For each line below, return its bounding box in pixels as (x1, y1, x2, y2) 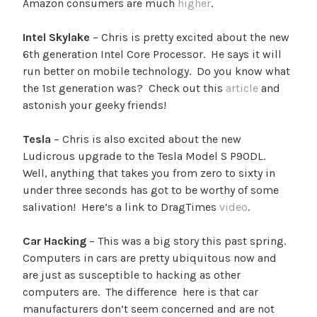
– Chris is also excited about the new (51, 132, 241, 146)
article (226, 81, 261, 95)
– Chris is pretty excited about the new (93, 30, 289, 44)
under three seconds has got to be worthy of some (23, 183, 279, 197)
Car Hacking (23, 234, 86, 248)
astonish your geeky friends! (23, 98, 166, 112)
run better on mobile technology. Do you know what (23, 64, 290, 78)
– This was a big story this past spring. (86, 234, 289, 248)
